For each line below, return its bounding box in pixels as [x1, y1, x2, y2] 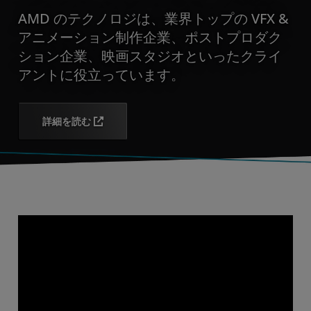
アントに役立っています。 [18, 64, 185, 84]
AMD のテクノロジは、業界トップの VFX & [18, 8, 289, 28]
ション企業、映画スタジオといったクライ [18, 45, 282, 65]
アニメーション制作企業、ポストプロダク [18, 26, 282, 47]
